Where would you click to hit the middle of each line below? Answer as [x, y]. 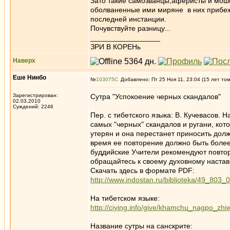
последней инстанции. [128, 19]
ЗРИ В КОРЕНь [116, 47]
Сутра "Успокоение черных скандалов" [156, 97]
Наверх [24, 61]
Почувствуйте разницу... [130, 28]
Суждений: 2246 [33, 107]
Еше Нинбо [30, 78]
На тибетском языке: [125, 198]
